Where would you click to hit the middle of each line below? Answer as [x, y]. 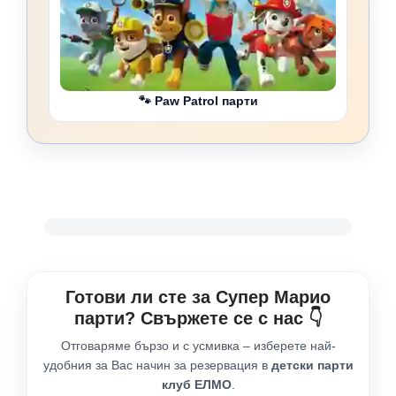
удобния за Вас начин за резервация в [157, 366]
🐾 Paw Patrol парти [198, 101]
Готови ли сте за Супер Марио [198, 297]
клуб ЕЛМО [196, 385]
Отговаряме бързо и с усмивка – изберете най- [198, 346]
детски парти [312, 366]
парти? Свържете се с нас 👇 [198, 319]
